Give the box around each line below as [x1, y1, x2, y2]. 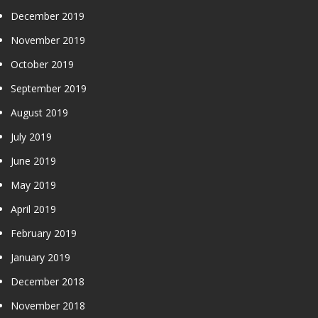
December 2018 [11, 274, 84, 288]
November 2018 [11, 298, 85, 312]
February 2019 [11, 226, 77, 240]
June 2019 [11, 153, 56, 168]
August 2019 [11, 105, 68, 119]
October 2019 [11, 57, 74, 71]
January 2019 [11, 250, 70, 264]
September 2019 [11, 81, 87, 95]
